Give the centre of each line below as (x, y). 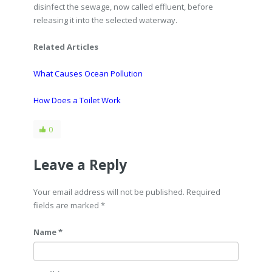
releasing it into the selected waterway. (105, 20)
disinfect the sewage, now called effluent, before (123, 7)
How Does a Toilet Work (77, 100)
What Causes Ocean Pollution (88, 73)
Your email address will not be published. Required (127, 192)
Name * (48, 232)
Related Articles (66, 47)
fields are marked (67, 205)
